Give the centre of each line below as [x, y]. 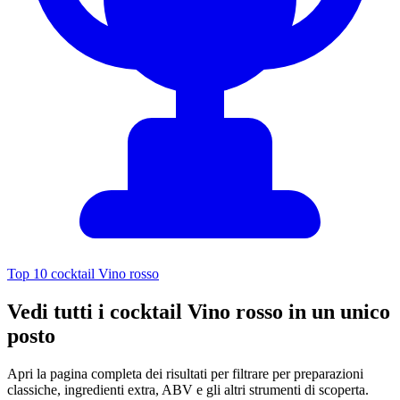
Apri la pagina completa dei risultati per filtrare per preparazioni [185, 374]
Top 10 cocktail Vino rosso [83, 274]
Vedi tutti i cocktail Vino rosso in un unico [199, 312]
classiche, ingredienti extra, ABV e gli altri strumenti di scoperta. [188, 390]
